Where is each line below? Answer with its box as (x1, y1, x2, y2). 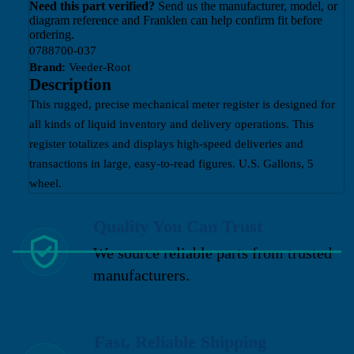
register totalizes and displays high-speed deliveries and (29, 137, 303, 151)
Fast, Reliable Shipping (94, 332, 267, 352)
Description (29, 75, 111, 94)
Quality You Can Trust (93, 217, 263, 236)
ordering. (29, 28, 74, 42)
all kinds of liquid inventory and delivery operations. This (29, 117, 314, 131)
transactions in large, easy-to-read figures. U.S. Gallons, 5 (29, 156, 314, 171)
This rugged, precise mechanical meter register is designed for (29, 97, 335, 111)
